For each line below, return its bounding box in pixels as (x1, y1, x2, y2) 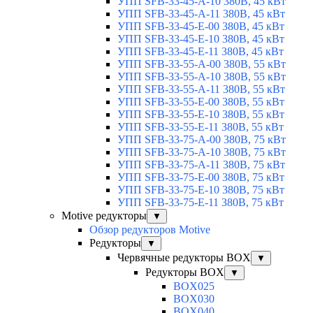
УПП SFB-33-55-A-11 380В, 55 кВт (117, 83, 285, 96)
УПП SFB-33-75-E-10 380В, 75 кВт (117, 184, 284, 196)
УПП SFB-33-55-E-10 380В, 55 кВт (117, 108, 284, 121)
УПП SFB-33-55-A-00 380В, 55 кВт (117, 58, 286, 71)
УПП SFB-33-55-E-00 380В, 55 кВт (117, 96, 284, 108)
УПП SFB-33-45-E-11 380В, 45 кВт (117, 45, 284, 58)
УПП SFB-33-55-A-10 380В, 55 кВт (117, 71, 286, 83)
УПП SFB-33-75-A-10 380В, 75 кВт (117, 146, 286, 159)
